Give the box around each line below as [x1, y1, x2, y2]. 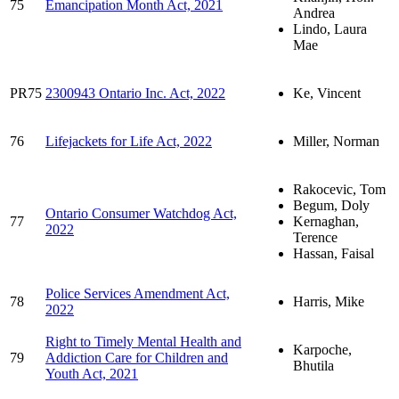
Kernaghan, [293, 213, 359, 229]
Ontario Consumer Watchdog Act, [45, 205, 237, 221]
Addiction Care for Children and [45, 349, 228, 365]
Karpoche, [293, 341, 352, 357]
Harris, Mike [293, 293, 364, 309]
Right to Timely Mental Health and [45, 333, 241, 349]
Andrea [293, 4, 335, 20]
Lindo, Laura [293, 20, 367, 37]
